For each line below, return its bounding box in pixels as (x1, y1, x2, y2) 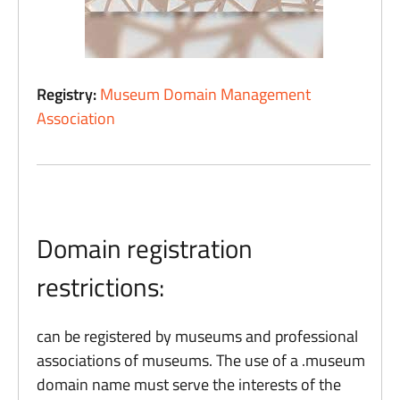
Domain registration (37, 229, 254, 268)
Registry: (37, 82, 101, 106)
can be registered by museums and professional (37, 324, 359, 348)
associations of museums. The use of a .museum (37, 348, 366, 372)
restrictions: (37, 267, 165, 306)
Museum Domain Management (100, 82, 312, 106)
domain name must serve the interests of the (37, 372, 342, 396)
